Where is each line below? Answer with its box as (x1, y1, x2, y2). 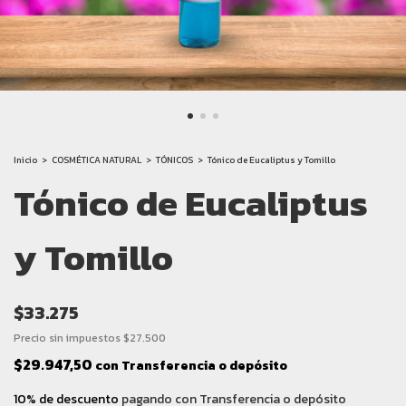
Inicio (14, 153, 37, 168)
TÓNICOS (156, 153, 193, 168)
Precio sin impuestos (14, 330, 123, 347)
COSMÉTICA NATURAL (52, 153, 141, 168)
